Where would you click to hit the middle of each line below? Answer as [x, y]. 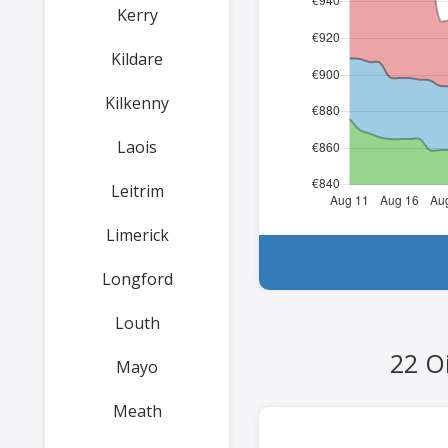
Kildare [137, 59]
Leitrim [137, 191]
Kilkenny [137, 103]
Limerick [137, 235]
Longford [137, 279]
